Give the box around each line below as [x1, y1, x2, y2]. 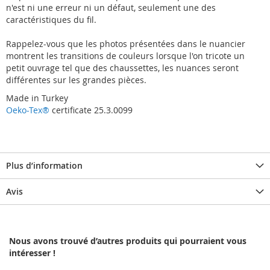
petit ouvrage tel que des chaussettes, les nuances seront [6, 62, 239, 74]
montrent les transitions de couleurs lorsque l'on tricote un [6, 50, 245, 62]
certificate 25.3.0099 [49, 104, 133, 116]
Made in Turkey [6, 92, 68, 104]
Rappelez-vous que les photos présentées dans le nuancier [6, 38, 245, 50]
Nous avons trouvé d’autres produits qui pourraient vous [9, 235, 246, 247]
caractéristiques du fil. [6, 14, 96, 26]
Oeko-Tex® [6, 104, 49, 116]
